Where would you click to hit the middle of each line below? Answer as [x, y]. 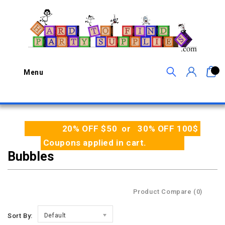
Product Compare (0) [167, 192]
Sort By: [20, 216]
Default [55, 215]
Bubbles [31, 156]
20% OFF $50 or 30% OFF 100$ [131, 129]
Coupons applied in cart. [93, 143]
